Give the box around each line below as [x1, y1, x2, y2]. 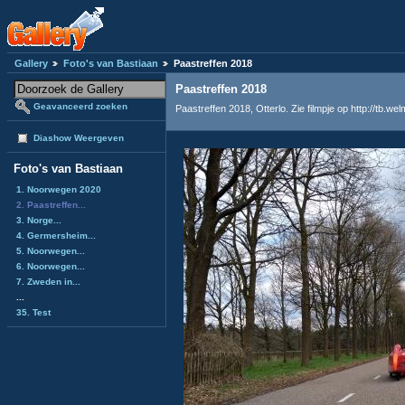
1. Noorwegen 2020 [16, 184, 101, 194]
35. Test [16, 306, 51, 317]
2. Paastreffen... [16, 199, 86, 210]
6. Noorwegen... [16, 260, 85, 271]
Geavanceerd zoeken [33, 101, 127, 112]
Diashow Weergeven [33, 133, 124, 144]
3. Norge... [16, 214, 61, 225]
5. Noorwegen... [16, 245, 85, 256]
